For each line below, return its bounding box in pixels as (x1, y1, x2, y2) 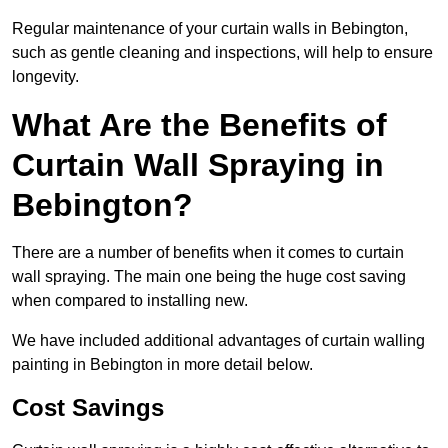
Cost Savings (12, 394, 164, 422)
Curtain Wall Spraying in (12, 147, 384, 184)
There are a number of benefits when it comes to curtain (12, 244, 404, 262)
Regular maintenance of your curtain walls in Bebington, (12, 20, 408, 38)
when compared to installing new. (12, 292, 248, 310)
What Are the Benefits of (12, 107, 387, 144)
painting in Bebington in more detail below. (12, 356, 313, 374)
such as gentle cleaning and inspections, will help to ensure (12, 44, 433, 62)
